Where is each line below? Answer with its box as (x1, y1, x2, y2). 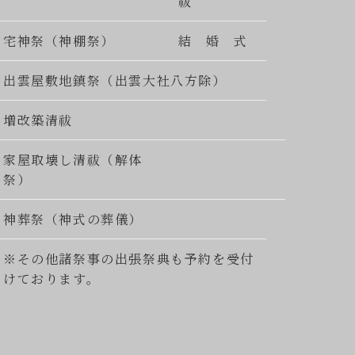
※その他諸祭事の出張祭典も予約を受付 (3, 250, 254, 269)
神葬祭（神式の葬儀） (3, 210, 143, 229)
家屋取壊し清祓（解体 (3, 151, 143, 170)
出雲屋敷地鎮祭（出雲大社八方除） (3, 71, 227, 90)
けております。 (3, 269, 101, 288)
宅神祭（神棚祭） (3, 32, 115, 51)
